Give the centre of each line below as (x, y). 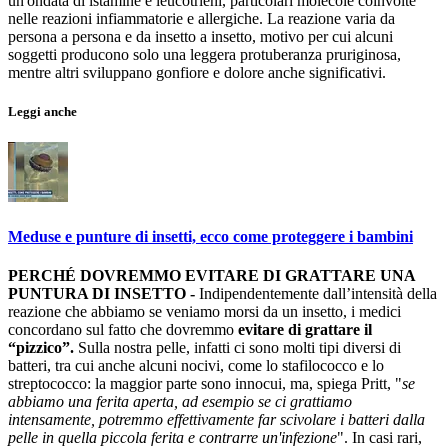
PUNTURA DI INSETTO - (101, 293)
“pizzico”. (43, 347)
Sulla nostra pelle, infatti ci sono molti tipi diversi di (239, 347)
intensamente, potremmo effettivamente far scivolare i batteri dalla (216, 419)
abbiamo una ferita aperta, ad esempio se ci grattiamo (180, 401)
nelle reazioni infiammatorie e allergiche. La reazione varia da (201, 18)
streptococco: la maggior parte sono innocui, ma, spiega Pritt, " (205, 383)
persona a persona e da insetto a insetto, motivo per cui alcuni (200, 36)
